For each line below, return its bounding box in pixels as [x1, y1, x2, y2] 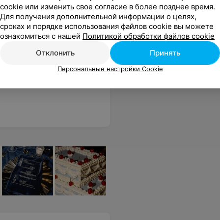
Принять [150, 48, 180, 57]
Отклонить [35, 48, 75, 57]
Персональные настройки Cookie [57, 65, 163, 73]
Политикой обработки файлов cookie [82, 31, 215, 41]
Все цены [88, 39, 122, 49]
